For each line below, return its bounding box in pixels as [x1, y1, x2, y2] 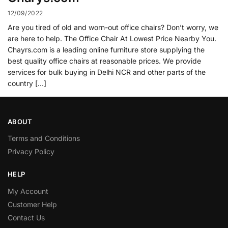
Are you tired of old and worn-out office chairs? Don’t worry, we [8, 22, 218, 32]
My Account [8, 186, 48, 195]
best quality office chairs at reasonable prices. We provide [8, 56, 201, 65]
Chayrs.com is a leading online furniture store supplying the [8, 45, 205, 54]
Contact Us [8, 213, 45, 222]
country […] [8, 78, 46, 88]
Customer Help [8, 199, 57, 209]
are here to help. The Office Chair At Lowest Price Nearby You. [8, 34, 216, 43]
